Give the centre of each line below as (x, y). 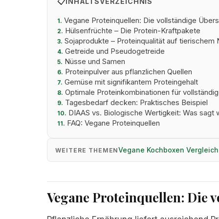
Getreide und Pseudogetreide (114, 51)
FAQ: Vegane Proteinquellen (112, 123)
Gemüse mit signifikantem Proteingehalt (130, 82)
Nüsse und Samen (94, 61)
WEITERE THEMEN (87, 150)
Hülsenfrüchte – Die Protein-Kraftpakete (132, 31)
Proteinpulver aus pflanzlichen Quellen (128, 72)
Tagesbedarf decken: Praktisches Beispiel (135, 102)
